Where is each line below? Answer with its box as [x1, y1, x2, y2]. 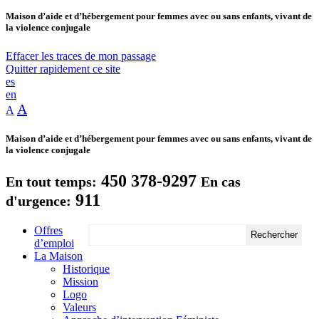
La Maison [34, 249, 83, 262]
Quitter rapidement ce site [6, 62, 120, 75]
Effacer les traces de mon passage [6, 49, 156, 62]
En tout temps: [6, 173, 97, 189]
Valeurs [63, 300, 96, 313]
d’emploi [34, 236, 74, 249]
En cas [201, 173, 241, 189]
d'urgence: [6, 192, 71, 209]
